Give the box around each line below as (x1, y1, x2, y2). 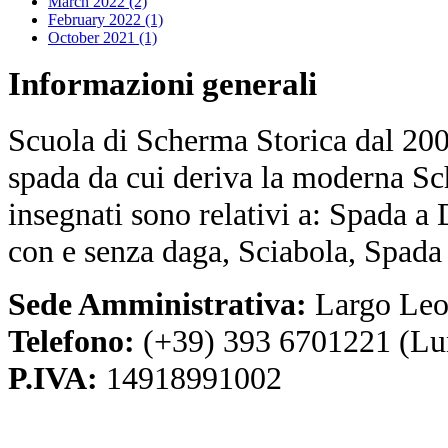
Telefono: (8, 323, 143, 359)
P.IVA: (8, 360, 98, 396)
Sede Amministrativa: (8, 286, 315, 322)
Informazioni (8, 65, 194, 103)
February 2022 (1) (48, 10, 163, 28)
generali (194, 65, 317, 103)
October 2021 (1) (48, 28, 157, 46)
